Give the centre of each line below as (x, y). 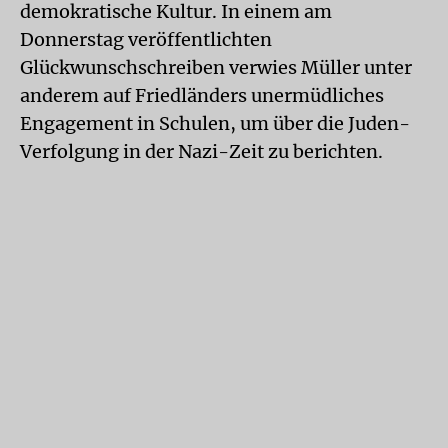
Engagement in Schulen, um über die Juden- (215, 123)
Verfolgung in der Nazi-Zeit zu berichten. (201, 151)
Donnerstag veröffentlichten (146, 39)
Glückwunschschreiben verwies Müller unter (216, 67)
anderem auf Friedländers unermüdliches (202, 95)
